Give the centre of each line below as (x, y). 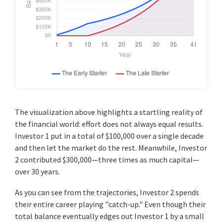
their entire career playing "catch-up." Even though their (110, 204)
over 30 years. (37, 171)
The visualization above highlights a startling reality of (109, 112)
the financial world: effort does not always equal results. (109, 124)
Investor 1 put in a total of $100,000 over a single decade (109, 136)
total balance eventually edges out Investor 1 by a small (110, 216)
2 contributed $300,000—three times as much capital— (107, 159)
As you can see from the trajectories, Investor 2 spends (107, 192)
